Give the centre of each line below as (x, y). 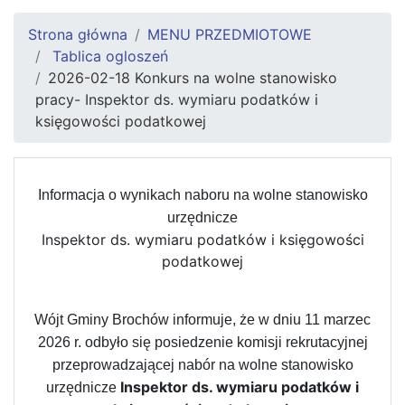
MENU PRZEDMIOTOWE (230, 34)
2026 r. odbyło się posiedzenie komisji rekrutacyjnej (202, 342)
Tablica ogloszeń (108, 56)
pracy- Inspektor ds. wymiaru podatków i (177, 99)
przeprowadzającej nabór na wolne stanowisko (202, 364)
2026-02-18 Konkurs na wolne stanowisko (193, 77)
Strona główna (78, 34)
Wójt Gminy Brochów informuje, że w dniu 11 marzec (202, 319)
